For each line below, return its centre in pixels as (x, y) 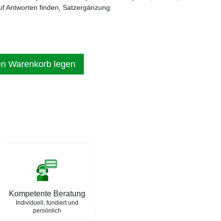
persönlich (47, 211)
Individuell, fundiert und (47, 203)
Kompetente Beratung (47, 194)
